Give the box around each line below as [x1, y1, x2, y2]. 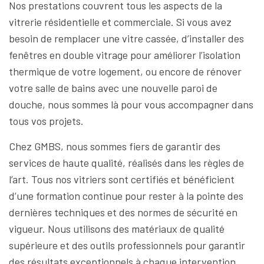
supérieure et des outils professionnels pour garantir [9, 239, 245, 252]
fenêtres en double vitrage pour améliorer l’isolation [9, 48, 240, 61]
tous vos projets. [9, 114, 84, 127]
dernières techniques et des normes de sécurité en [9, 206, 237, 219]
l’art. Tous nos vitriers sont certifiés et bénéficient [9, 173, 235, 186]
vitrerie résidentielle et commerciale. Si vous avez [9, 15, 232, 28]
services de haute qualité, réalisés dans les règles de [9, 156, 244, 169]
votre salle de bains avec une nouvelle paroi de [9, 81, 217, 94]
